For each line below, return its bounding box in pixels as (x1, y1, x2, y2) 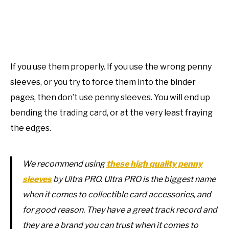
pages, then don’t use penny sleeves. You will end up (10, 93, 210, 103)
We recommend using (22, 159, 106, 169)
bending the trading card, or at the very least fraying (10, 108, 213, 118)
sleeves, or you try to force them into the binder (10, 77, 196, 87)
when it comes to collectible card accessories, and (22, 190, 211, 200)
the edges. (10, 123, 51, 133)
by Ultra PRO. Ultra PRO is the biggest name (52, 174, 216, 185)
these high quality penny (106, 159, 202, 169)
